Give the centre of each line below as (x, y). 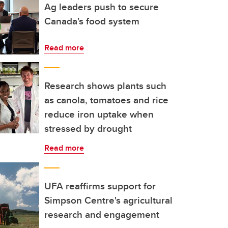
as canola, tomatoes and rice (106, 100)
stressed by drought (88, 128)
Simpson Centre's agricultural (108, 200)
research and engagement (102, 214)
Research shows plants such (105, 85)
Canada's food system (92, 21)
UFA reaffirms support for (100, 186)
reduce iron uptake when (99, 114)
